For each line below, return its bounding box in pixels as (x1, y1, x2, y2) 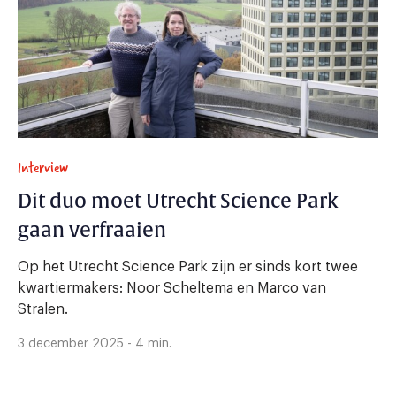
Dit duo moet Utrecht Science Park (18, 189, 339, 215)
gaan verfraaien (18, 218, 166, 244)
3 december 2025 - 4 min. (18, 338, 171, 351)
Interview (18, 155, 68, 181)
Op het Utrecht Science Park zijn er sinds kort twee (18, 260, 358, 275)
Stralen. (18, 302, 68, 317)
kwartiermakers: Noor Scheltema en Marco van (18, 281, 326, 296)
